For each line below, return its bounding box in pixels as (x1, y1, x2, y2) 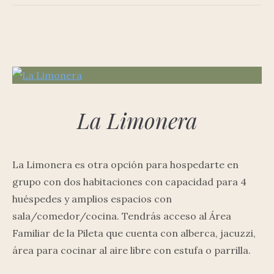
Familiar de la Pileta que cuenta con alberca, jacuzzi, (12, 226, 256, 239)
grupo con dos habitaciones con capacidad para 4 (12, 175, 246, 188)
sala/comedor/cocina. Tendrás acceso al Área (12, 209, 231, 222)
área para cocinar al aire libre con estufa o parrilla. (12, 243, 251, 256)
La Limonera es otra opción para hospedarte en (12, 158, 239, 171)
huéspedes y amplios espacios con (12, 192, 172, 205)
